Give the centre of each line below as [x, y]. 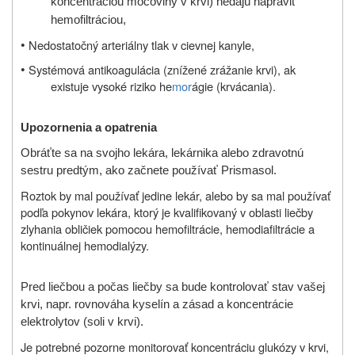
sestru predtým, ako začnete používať [119, 170]
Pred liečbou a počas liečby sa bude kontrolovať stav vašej [173, 286]
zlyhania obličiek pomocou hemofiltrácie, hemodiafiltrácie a [168, 228]
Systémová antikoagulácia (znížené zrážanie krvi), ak [162, 69]
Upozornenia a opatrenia [89, 127]
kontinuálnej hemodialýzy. [85, 245]
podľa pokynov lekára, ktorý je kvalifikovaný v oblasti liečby [167, 212]
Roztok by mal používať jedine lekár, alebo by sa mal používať [176, 195]
